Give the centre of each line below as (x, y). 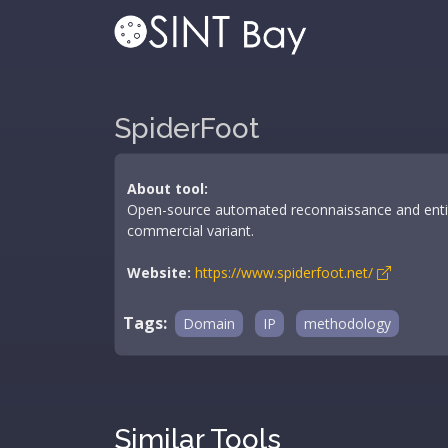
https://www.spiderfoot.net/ (286, 272)
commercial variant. (190, 230)
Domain (209, 323)
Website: (159, 272)
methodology (347, 323)
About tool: (167, 188)
